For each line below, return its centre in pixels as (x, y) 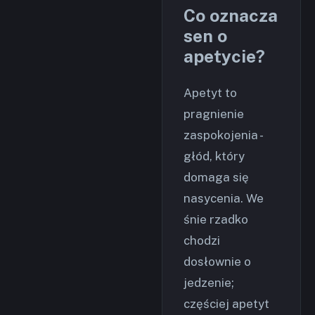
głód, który (214, 156)
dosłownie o (217, 262)
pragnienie (214, 114)
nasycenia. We (224, 199)
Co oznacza (231, 16)
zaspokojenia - (223, 135)
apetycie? (224, 57)
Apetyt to (210, 93)
